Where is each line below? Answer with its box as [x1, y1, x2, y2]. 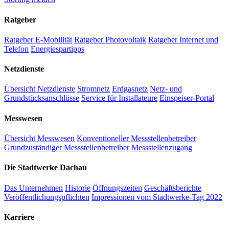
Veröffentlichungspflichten [4, 192, 89, 201]
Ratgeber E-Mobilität [4, 35, 72, 44]
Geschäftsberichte [144, 183, 201, 192]
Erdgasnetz [112, 84, 148, 94]
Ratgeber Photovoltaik [74, 35, 146, 44]
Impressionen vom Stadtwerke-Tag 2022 [91, 192, 222, 201]
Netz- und [150, 84, 182, 94]
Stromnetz [77, 84, 110, 94]
